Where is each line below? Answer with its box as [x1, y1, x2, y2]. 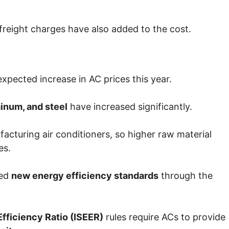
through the [158, 170, 213, 181]
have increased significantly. [67, 101, 192, 112]
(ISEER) [68, 212, 103, 223]
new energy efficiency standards [11, 170, 158, 181]
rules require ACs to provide [103, 212, 225, 223]
